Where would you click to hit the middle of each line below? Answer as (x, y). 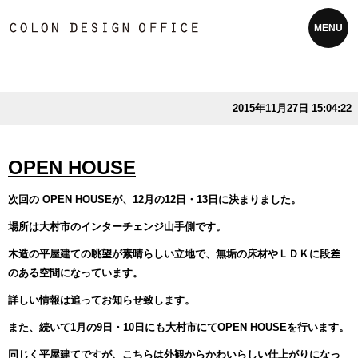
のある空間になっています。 (76, 273)
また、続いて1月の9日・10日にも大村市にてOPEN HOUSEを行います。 (179, 327)
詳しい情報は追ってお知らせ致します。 (101, 300)
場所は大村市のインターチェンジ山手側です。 (117, 227)
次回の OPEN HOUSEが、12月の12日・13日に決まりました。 (155, 199)
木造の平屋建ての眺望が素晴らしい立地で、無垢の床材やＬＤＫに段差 (174, 254)
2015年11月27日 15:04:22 (292, 108)
